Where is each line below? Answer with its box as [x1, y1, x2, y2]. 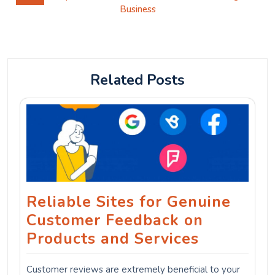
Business [119, 3, 156, 16]
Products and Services [26, 228, 199, 249]
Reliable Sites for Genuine [26, 191, 231, 212]
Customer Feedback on [26, 209, 203, 231]
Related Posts [90, 70, 185, 90]
